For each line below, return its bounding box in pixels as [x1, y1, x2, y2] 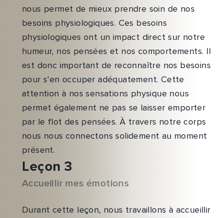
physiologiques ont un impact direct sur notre [22, 32, 205, 43]
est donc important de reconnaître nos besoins [22, 60, 211, 71]
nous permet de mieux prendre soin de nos [22, 3, 195, 15]
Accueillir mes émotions [22, 178, 129, 190]
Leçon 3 [22, 158, 73, 175]
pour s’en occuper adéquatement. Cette [22, 74, 184, 85]
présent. [22, 145, 55, 156]
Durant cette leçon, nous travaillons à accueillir [22, 204, 211, 216]
